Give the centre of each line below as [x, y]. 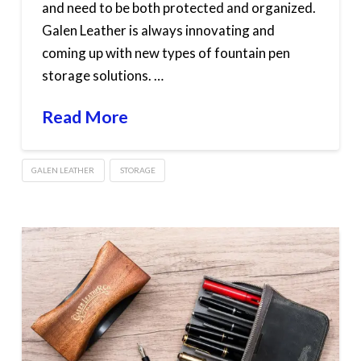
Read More [85, 117]
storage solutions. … [102, 76]
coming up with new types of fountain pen [166, 53]
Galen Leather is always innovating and [158, 31]
